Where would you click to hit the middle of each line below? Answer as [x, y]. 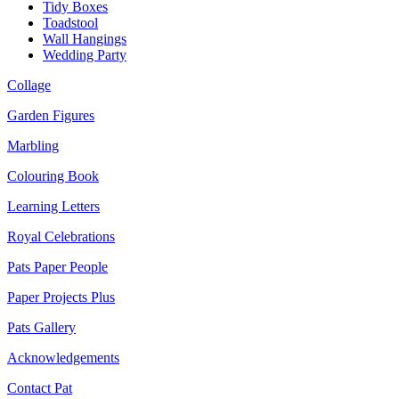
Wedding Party [85, 55]
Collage [29, 85]
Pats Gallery [41, 327]
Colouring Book [53, 176]
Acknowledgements [63, 358]
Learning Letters [53, 206]
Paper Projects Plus [61, 297]
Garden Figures [51, 115]
